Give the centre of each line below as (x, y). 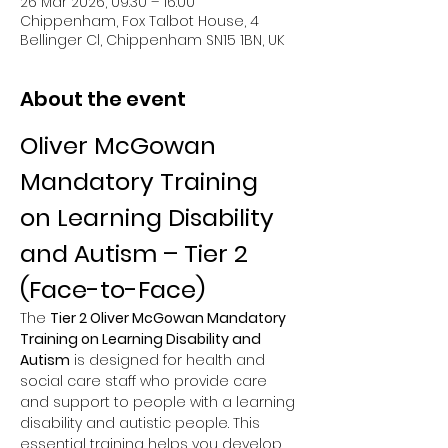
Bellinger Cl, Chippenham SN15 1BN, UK (152, 40)
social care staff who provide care (145, 381)
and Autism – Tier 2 (137, 254)
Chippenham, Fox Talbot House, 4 (139, 21)
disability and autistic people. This (142, 423)
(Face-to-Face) (112, 290)
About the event (103, 99)
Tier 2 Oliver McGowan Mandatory (169, 318)
